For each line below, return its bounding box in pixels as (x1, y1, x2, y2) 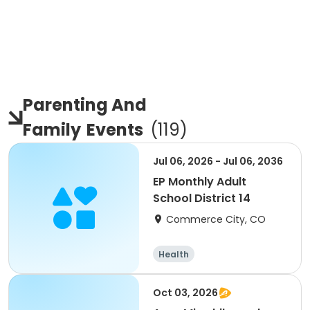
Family (23, 118, 81, 141)
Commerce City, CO (166, 212, 266, 226)
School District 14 (153, 190, 250, 206)
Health (158, 248, 189, 260)
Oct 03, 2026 (153, 286, 218, 300)
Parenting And (23, 93, 147, 116)
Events (86, 118, 143, 141)
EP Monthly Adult (153, 174, 246, 190)
